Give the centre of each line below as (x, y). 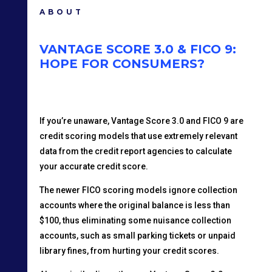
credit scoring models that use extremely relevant (138, 136)
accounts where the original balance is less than (134, 205)
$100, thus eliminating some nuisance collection (135, 220)
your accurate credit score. (93, 166)
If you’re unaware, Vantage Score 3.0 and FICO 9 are (141, 121)
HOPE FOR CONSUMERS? (122, 63)
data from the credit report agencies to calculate (135, 151)
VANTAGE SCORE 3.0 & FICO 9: (138, 49)
